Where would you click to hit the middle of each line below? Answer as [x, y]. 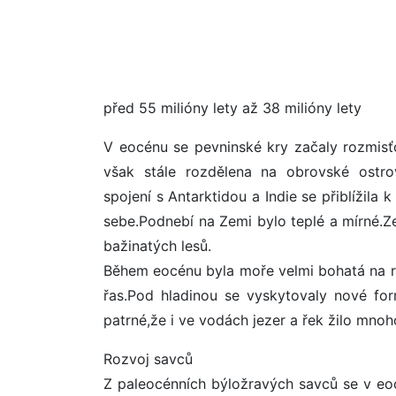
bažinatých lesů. [157, 246]
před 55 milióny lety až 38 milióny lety [232, 108]
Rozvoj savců [148, 359]
